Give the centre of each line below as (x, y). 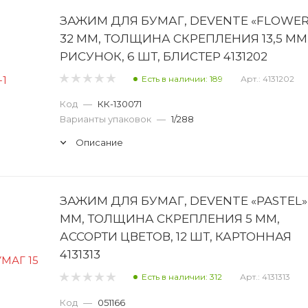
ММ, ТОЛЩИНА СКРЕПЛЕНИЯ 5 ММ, (170, 218)
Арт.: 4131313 (265, 277)
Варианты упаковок (106, 119)
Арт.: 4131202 (267, 78)
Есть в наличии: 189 (182, 78)
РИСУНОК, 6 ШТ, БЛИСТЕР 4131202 (164, 56)
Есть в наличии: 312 (182, 277)
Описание (99, 142)
